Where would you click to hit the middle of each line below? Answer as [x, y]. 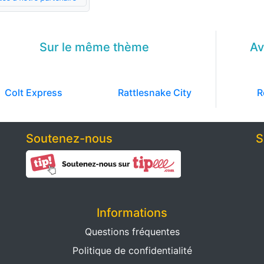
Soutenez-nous [69, 139]
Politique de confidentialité [132, 251]
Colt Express [34, 93]
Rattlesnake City [154, 93]
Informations [132, 213]
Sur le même [76, 47]
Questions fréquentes [132, 232]
